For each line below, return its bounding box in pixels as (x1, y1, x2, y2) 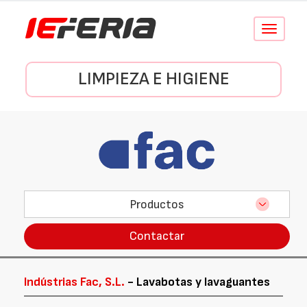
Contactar (130, 229, 184, 243)
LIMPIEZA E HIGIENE (77, 69, 230, 90)
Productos (130, 197, 184, 212)
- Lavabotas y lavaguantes (125, 275, 270, 289)
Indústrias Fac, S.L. (24, 275, 125, 289)
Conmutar (268, 24, 306, 34)
